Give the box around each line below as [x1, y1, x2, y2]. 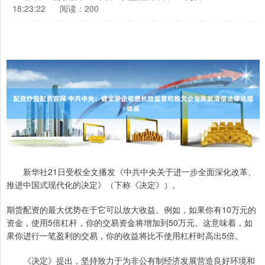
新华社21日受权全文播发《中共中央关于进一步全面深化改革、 [7, 166, 256, 178]
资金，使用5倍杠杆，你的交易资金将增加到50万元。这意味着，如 [7, 216, 253, 229]
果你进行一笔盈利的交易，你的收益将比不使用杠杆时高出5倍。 [7, 230, 243, 242]
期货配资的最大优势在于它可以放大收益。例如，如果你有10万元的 [7, 203, 256, 216]
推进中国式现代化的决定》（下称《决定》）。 [7, 179, 180, 191]
